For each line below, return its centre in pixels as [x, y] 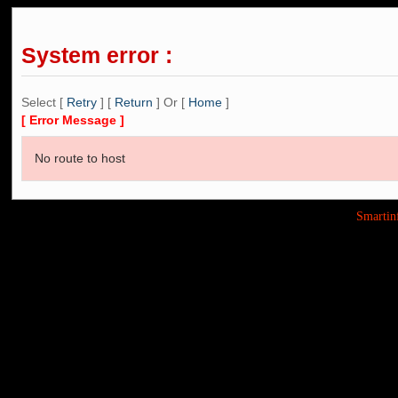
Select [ [44, 102]
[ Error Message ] [73, 119]
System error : [97, 55]
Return [134, 102]
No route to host [80, 158]
